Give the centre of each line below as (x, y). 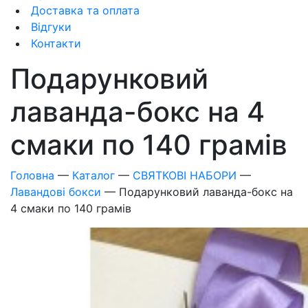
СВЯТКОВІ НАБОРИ (185, 175)
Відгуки (49, 27)
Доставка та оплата (84, 10)
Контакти (54, 43)
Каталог (93, 175)
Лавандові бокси (56, 192)
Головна (32, 175)
